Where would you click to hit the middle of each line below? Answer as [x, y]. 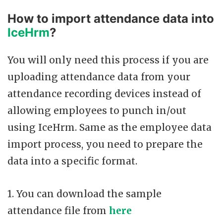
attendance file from [58, 210]
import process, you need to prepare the [105, 144]
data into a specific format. [72, 161]
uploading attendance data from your [99, 77]
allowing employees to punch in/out [97, 110]
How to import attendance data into [111, 18]
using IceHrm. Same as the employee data [110, 127]
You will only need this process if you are [108, 60]
